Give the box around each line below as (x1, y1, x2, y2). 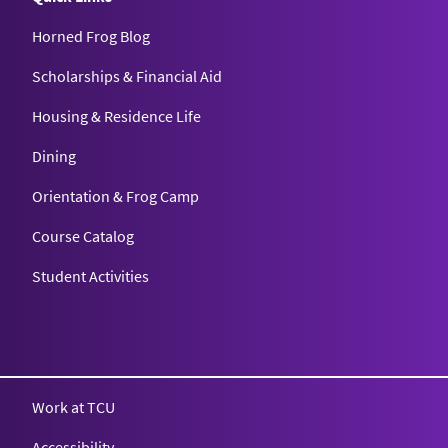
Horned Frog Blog (32, 25, 150, 46)
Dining (32, 145, 76, 166)
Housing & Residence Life (32, 105, 201, 126)
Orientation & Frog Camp (32, 185, 199, 206)
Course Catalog (32, 225, 134, 246)
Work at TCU (32, 396, 115, 417)
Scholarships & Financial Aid (32, 65, 222, 86)
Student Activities (32, 265, 149, 286)
